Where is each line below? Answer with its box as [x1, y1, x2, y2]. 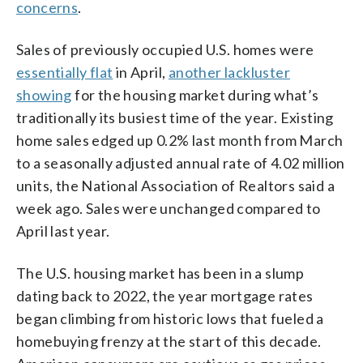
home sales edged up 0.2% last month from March [16, 130, 344, 149]
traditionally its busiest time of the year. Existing [16, 108, 334, 126]
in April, [113, 62, 169, 81]
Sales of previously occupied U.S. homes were [16, 40, 314, 58]
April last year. [16, 221, 110, 240]
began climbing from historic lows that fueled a [16, 309, 324, 327]
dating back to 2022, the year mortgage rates [16, 286, 314, 305]
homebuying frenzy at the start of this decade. [16, 331, 322, 350]
